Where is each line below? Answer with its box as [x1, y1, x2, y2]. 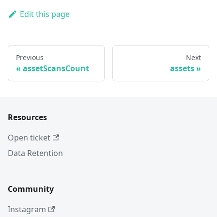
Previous [16, 53, 44, 62]
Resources [8, 112, 47, 123]
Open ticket [8, 132, 50, 143]
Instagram [8, 204, 46, 215]
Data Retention [8, 148, 63, 159]
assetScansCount [23, 63, 89, 74]
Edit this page [19, 9, 70, 20]
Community [8, 184, 54, 195]
